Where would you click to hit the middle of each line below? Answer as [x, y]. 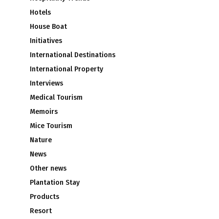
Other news [48, 168]
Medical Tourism [56, 97]
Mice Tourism [51, 126]
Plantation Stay [55, 182]
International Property [66, 69]
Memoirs [44, 111]
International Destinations [73, 55]
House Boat [48, 26]
